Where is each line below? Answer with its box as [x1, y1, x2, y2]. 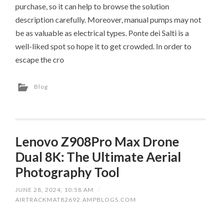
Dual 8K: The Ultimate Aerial [15, 148, 182, 165]
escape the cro [15, 54, 65, 64]
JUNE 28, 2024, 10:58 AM [15, 185, 94, 193]
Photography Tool [15, 164, 120, 180]
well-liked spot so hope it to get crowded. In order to [15, 41, 192, 51]
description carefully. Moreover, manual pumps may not [15, 14, 202, 24]
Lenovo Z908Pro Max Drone [15, 133, 180, 149]
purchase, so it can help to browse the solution [15, 1, 170, 11]
